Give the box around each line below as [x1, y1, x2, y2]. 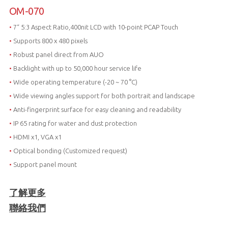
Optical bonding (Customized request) [13, 147, 127, 155]
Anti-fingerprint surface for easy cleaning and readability [13, 106, 181, 113]
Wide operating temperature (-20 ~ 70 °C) [13, 78, 137, 86]
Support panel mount [13, 161, 77, 168]
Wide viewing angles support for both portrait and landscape [13, 92, 195, 100]
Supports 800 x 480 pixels [13, 37, 88, 45]
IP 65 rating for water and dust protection [13, 120, 137, 127]
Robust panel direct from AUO [13, 51, 104, 59]
